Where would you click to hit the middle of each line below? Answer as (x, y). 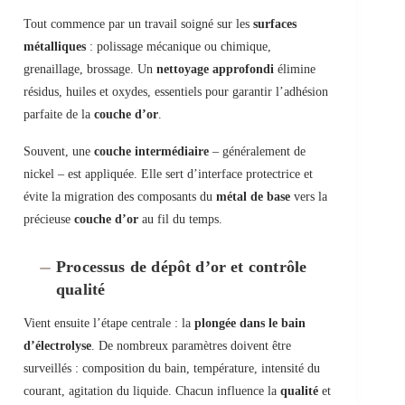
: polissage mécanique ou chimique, (179, 47)
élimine (295, 70)
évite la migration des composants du (120, 197)
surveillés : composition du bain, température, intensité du (172, 369)
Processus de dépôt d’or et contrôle (182, 267)
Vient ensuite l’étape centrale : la (109, 324)
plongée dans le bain (250, 324)
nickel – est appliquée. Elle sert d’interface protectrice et (168, 174)
